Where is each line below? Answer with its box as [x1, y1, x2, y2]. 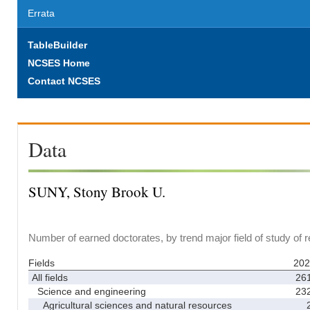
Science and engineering [32, 285, 146, 297]
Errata [28, 8, 55, 19]
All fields [32, 271, 68, 283]
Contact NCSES [28, 75, 100, 86]
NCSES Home [28, 57, 90, 69]
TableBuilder [28, 39, 87, 51]
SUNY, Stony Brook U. [28, 182, 165, 201]
